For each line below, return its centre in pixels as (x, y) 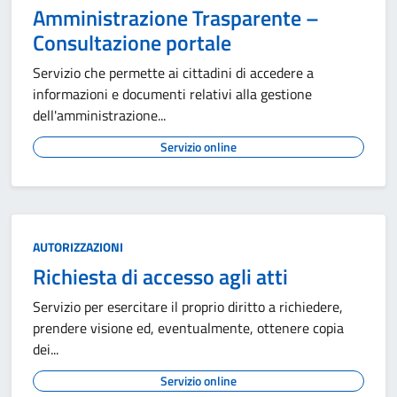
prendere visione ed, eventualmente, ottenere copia (188, 328)
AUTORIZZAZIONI (78, 247)
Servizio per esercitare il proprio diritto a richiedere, (188, 307)
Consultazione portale (132, 43)
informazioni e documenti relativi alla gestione (172, 94)
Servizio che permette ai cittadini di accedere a (173, 73)
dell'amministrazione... (99, 115)
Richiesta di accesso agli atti (160, 276)
